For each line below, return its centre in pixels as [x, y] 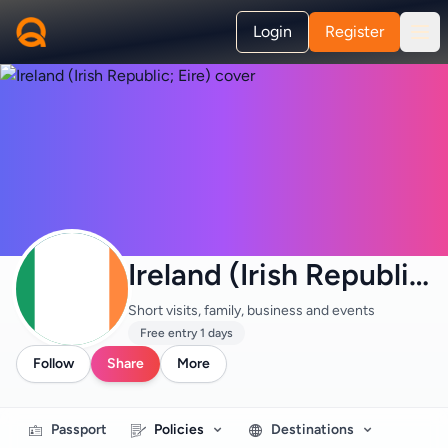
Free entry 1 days [186, 333]
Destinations [312, 429]
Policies [179, 429]
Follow [53, 363]
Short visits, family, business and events [251, 310]
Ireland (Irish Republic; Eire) [419, 274]
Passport [79, 429]
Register [354, 31]
